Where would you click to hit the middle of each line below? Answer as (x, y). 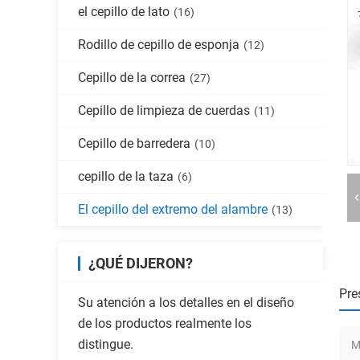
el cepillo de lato (124, 12)
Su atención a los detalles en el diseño (186, 303)
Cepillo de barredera (134, 143)
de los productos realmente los (165, 323)
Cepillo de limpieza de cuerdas (164, 110)
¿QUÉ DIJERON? (141, 263)
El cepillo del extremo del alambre (173, 209)
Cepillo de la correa (132, 78)
